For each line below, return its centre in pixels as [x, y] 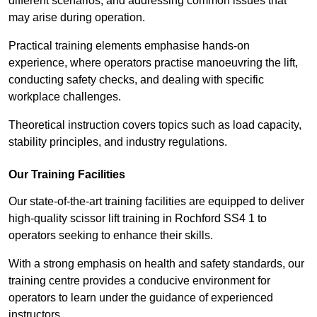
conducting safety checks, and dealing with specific [136, 80]
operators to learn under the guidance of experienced [141, 298]
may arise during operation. [77, 18]
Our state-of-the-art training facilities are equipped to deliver [156, 202]
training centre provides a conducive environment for [139, 281]
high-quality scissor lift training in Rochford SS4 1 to [138, 219]
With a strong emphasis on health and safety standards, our [156, 264]
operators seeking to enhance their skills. [111, 236]
